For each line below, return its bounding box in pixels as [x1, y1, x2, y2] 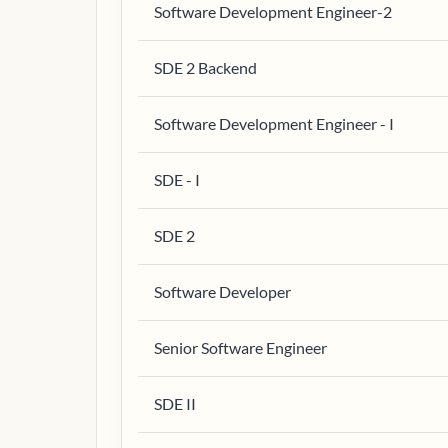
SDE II [154, 394, 196, 413]
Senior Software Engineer [154, 338, 327, 357]
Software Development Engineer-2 [154, 2, 392, 21]
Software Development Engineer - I [154, 114, 394, 133]
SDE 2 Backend [154, 58, 257, 77]
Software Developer [154, 282, 291, 301]
